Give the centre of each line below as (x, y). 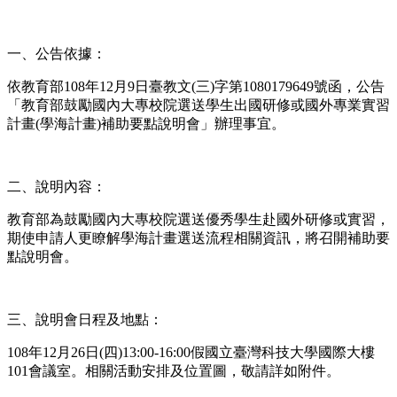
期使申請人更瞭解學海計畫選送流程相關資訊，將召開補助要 (198, 238)
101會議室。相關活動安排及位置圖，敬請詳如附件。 (174, 371)
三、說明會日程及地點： (85, 320)
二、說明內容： (57, 187)
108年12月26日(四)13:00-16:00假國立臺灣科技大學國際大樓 (191, 353)
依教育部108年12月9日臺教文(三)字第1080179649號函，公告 (196, 87)
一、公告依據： (57, 54)
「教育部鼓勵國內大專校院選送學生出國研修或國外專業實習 (198, 105)
